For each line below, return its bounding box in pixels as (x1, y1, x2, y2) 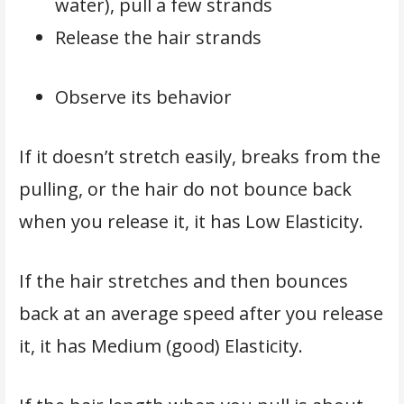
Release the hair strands (54, 24, 262, 50)
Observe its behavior (54, 84, 232, 109)
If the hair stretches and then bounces (18, 268, 348, 293)
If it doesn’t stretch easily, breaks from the (18, 143, 381, 169)
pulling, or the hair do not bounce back (18, 176, 352, 201)
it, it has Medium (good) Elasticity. (18, 333, 303, 358)
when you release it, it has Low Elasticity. (18, 208, 368, 234)
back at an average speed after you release (18, 300, 383, 326)
